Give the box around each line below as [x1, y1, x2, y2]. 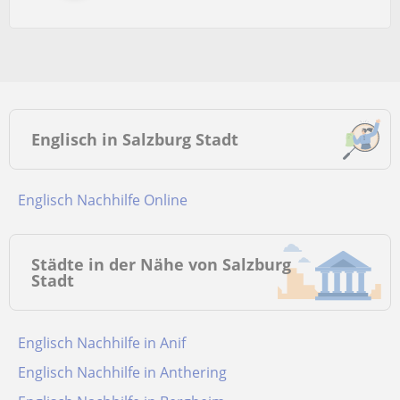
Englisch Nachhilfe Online [26, 190, 187, 210]
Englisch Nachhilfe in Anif [18, 333, 186, 353]
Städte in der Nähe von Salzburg [31, 254, 291, 275]
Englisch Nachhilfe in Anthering [18, 362, 227, 382]
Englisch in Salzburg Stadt [31, 129, 238, 150]
